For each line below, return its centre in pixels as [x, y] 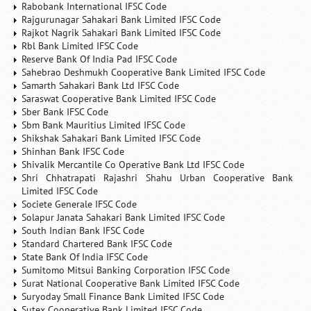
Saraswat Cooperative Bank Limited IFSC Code [119, 99]
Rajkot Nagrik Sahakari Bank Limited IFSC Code [121, 33]
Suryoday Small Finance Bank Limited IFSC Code [123, 296]
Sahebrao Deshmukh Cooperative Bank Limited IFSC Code [144, 72]
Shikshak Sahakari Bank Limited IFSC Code [111, 138]
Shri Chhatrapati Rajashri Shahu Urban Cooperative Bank [157, 178]
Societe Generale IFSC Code [79, 204]
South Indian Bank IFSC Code [83, 230]
